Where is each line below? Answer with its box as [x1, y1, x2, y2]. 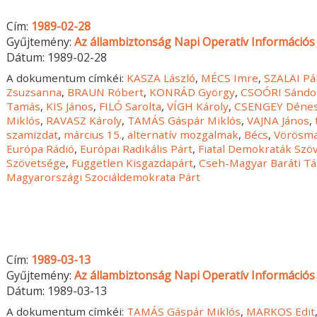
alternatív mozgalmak [127, 127, 239, 142]
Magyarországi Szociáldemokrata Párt [6, 169, 201, 184]
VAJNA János [247, 113, 310, 127]
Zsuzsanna [6, 84, 62, 99]
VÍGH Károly [167, 98, 229, 113]
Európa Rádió [6, 141, 75, 156]
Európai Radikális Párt [80, 141, 193, 156]
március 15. [64, 127, 122, 142]
